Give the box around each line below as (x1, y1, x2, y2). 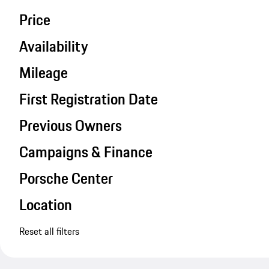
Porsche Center (19, 166, 113, 190)
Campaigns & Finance (19, 140, 153, 163)
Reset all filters (19, 223, 79, 238)
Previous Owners (19, 113, 122, 137)
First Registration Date (19, 88, 158, 111)
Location (19, 193, 72, 216)
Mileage (19, 61, 68, 85)
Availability (19, 35, 88, 58)
